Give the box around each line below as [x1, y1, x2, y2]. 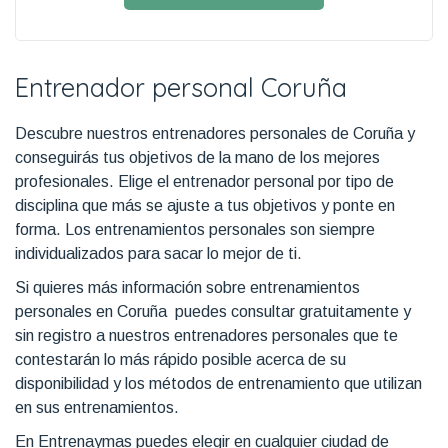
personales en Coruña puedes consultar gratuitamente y [15, 302, 411, 320]
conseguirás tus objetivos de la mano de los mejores [15, 148, 380, 166]
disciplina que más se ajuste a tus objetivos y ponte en [15, 196, 395, 214]
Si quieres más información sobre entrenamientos [15, 278, 360, 296]
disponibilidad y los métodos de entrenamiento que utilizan [15, 374, 422, 392]
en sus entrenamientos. [15, 398, 179, 416]
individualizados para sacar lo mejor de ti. [15, 244, 302, 262]
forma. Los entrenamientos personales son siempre [15, 220, 375, 238]
